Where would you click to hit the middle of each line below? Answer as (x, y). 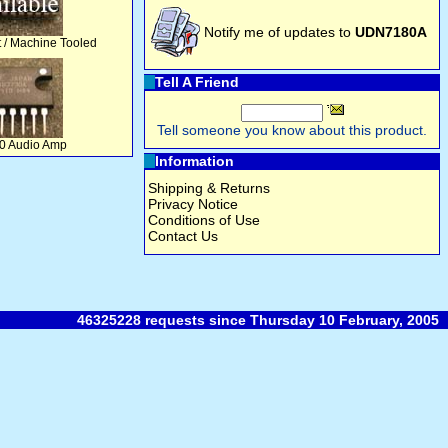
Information (194, 161)
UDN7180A (391, 32)
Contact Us (183, 236)
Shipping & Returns (209, 188)
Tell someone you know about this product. (292, 130)
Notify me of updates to (279, 32)
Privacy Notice (193, 204)
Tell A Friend (197, 82)
